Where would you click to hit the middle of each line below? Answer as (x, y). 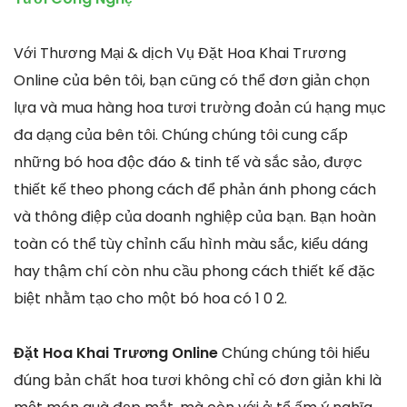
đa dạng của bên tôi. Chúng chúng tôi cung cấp (181, 134)
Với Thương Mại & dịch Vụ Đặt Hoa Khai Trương (180, 53)
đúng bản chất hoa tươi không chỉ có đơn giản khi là (198, 380)
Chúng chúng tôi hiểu (296, 352)
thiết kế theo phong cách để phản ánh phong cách (195, 189)
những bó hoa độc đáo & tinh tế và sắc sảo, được (188, 162)
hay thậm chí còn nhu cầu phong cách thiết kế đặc (194, 271)
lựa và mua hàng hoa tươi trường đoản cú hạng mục (200, 107)
